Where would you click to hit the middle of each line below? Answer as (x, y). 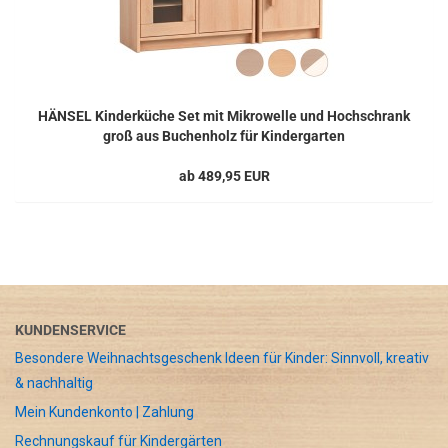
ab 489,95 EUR (224, 175)
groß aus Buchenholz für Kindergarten (224, 135)
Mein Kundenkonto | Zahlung (104, 411)
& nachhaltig (54, 382)
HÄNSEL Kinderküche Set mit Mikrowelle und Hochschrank (224, 115)
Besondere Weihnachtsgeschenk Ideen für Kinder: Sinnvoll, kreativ (222, 357)
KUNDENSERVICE (70, 329)
